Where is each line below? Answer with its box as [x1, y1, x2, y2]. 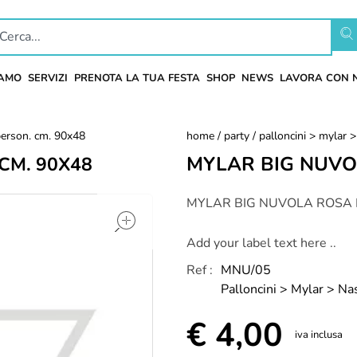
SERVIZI [27, 71, 68, 85]
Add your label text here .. [186, 234, 336, 252]
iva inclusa [295, 328, 343, 342]
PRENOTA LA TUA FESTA [73, 71, 200, 85]
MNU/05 [221, 261, 271, 279]
